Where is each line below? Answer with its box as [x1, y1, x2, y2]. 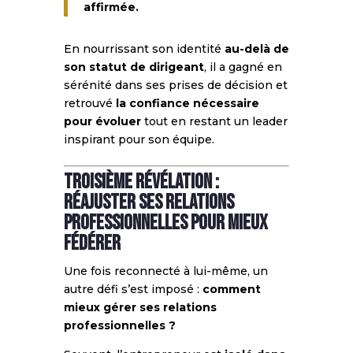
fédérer [63, 231, 121, 256]
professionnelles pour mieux [63, 210, 268, 236]
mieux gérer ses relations [63, 299, 217, 314]
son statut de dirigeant [63, 59, 204, 74]
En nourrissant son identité [63, 41, 225, 56]
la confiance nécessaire [115, 95, 259, 110]
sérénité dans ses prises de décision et [63, 77, 288, 92]
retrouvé [63, 95, 116, 110]
